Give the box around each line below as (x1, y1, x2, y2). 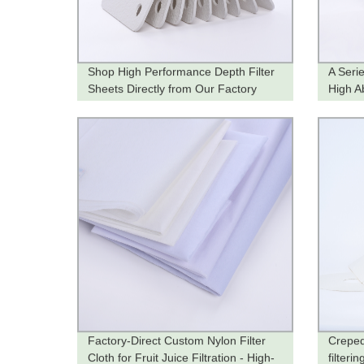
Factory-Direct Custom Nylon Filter (88, 334, 266, 348)
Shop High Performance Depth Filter (88, 64, 275, 78)
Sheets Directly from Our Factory (88, 81, 258, 95)
